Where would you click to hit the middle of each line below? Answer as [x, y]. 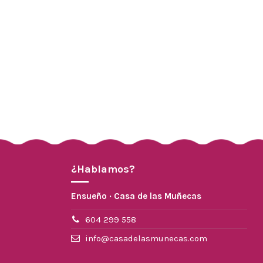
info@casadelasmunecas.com [146, 238]
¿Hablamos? [103, 169]
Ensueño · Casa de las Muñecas [136, 196]
